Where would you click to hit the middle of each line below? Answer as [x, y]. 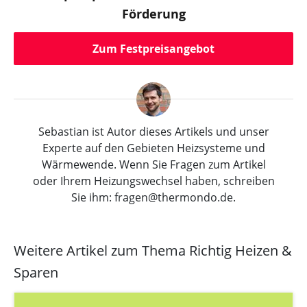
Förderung [153, 14]
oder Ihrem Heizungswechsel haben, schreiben [153, 181]
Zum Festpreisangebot [153, 48]
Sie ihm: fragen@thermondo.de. [153, 197]
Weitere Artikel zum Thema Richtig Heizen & [153, 250]
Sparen [36, 272]
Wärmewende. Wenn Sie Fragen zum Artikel [153, 164]
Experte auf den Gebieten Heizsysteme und [153, 148]
